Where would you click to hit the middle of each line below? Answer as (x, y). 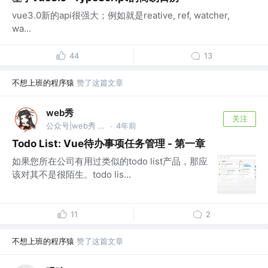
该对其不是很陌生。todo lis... (71, 174)
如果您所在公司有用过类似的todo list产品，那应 (110, 161)
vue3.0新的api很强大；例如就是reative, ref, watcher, (121, 15)
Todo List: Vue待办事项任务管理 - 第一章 (109, 143)
